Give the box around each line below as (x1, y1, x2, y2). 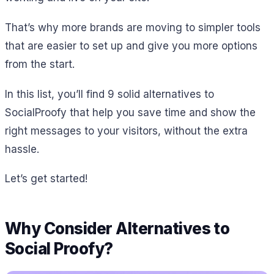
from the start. (5, 57, 75, 70)
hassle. (5, 143, 39, 155)
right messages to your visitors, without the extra (5, 124, 248, 137)
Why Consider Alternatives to (5, 218, 230, 238)
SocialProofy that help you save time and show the (5, 106, 256, 119)
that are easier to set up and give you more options (5, 39, 257, 52)
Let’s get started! (5, 172, 87, 185)
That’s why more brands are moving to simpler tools (5, 21, 261, 34)
